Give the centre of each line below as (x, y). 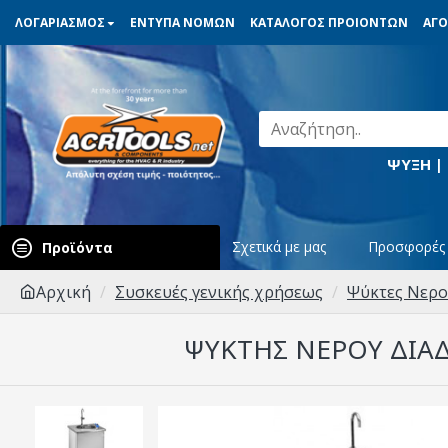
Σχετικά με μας (279, 246)
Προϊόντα (77, 247)
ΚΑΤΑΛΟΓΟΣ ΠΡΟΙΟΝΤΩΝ (329, 22)
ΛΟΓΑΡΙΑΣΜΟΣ (60, 22)
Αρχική (63, 292)
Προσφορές (406, 246)
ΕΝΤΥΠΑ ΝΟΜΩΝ (182, 22)
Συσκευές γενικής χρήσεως (219, 292)
